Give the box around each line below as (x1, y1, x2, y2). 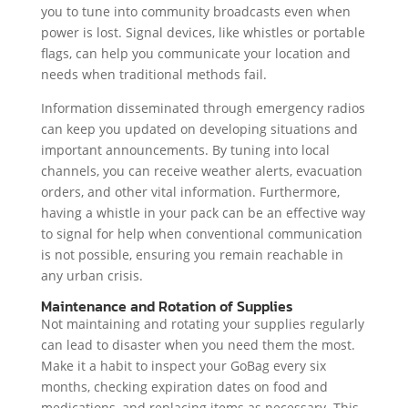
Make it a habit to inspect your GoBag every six (40, 357, 326, 375)
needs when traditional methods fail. (40, 66, 267, 84)
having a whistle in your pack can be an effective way (40, 204, 365, 222)
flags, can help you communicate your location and (40, 45, 351, 63)
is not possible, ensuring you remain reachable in (40, 246, 343, 264)
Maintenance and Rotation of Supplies (40, 295, 293, 318)
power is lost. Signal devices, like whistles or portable (40, 24, 365, 42)
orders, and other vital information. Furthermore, (40, 183, 340, 201)
